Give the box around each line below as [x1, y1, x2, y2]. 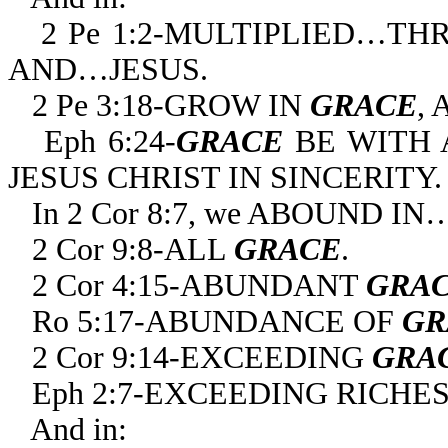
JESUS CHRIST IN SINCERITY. [8, 160, 442, 195]
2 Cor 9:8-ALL [32, 232, 234, 267]
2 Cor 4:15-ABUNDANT [32, 268, 366, 303]
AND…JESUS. [8, 52, 208, 87]
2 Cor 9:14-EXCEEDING [32, 340, 372, 375]
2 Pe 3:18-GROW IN [32, 88, 310, 123]
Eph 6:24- [43, 124, 176, 159]
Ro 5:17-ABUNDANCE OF [32, 304, 402, 339]
